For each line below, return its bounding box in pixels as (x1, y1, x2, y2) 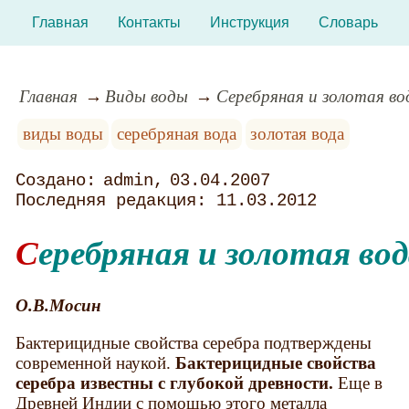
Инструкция (209, 15, 289, 30)
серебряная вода (117, 123, 237, 143)
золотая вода (250, 123, 345, 143)
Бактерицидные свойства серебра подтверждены (16, 333, 372, 353)
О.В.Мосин (16, 295, 102, 315)
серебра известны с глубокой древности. (16, 373, 334, 393)
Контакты (117, 15, 181, 30)
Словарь (318, 15, 378, 30)
